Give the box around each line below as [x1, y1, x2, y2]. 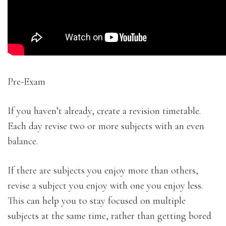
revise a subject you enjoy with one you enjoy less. [8, 179, 203, 192]
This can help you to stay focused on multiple [8, 194, 186, 207]
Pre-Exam [8, 75, 45, 88]
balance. [8, 135, 38, 147]
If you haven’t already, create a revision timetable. [8, 104, 201, 117]
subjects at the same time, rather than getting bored [8, 209, 211, 222]
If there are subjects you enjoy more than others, [8, 164, 198, 177]
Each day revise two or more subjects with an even [8, 120, 204, 132]
